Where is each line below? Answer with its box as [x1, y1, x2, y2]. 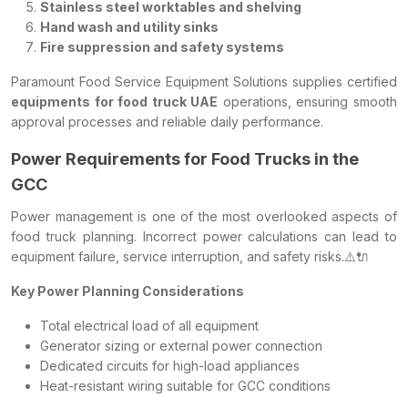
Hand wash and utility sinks [40, 19, 219, 35]
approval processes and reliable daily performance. [11, 114, 323, 129]
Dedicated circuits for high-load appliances [40, 358, 300, 373]
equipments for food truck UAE [11, 94, 219, 109]
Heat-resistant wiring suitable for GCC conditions [40, 378, 331, 393]
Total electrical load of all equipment [40, 318, 259, 333]
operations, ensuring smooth [218, 94, 398, 109]
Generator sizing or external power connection [40, 338, 322, 353]
